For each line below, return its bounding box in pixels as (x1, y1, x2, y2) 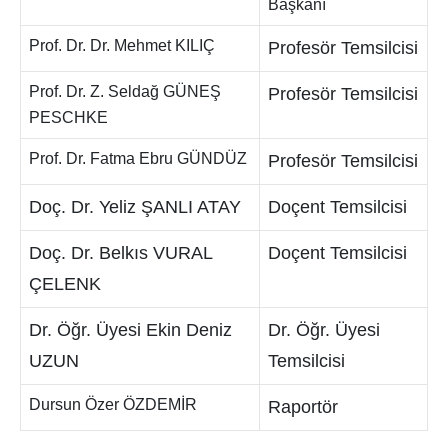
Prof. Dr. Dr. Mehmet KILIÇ (28, 37, 215, 54)
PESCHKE (28, 109, 108, 126)
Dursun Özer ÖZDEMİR (28, 396, 197, 413)
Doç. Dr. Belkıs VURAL (28, 243, 212, 263)
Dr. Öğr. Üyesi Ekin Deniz (28, 320, 232, 340)
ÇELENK (28, 274, 101, 294)
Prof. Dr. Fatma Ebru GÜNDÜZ (28, 150, 247, 167)
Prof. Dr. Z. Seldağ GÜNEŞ (28, 83, 221, 100)
